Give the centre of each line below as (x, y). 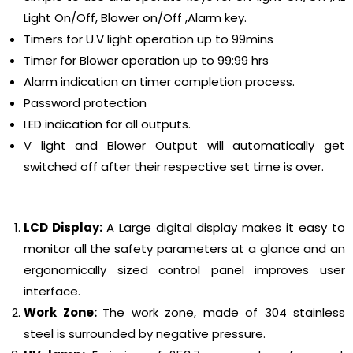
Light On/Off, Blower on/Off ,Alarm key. (135, 18)
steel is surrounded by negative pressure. (145, 334)
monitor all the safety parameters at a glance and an (184, 249)
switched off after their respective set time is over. (174, 167)
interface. (52, 292)
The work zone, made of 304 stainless (224, 313)
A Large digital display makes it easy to (226, 228)
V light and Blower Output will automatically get (184, 146)
